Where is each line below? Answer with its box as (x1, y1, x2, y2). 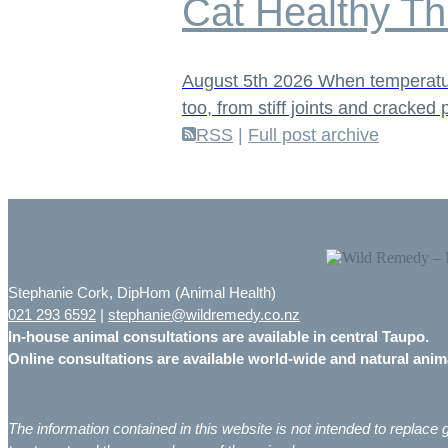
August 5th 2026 (182, 70, 318, 91)
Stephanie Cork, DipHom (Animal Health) (8, 283, 276, 301)
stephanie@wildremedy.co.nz (108, 305, 300, 323)
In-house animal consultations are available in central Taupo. (8, 327, 429, 345)
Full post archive (248, 124, 379, 145)
